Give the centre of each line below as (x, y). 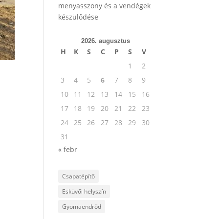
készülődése (78, 17)
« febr (68, 149)
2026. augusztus (106, 41)
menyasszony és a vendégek (105, 6)
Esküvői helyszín (84, 191)
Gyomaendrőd (82, 207)
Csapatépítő (79, 176)
